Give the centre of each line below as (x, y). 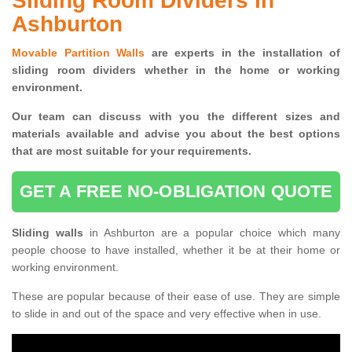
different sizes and (282, 117)
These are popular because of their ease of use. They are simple (176, 297)
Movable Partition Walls (78, 53)
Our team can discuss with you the (118, 117)
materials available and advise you (109, 134)
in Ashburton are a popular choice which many (215, 233)
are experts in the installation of (242, 53)
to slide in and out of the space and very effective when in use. (167, 314)
